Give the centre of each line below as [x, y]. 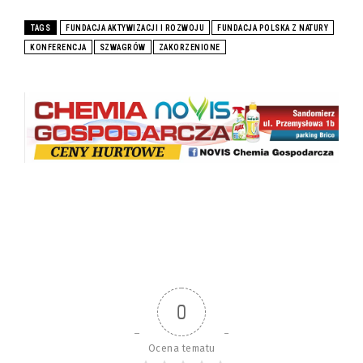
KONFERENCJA [58, 47]
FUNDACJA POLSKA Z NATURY [273, 28]
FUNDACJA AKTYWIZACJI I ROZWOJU [135, 28]
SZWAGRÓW [122, 47]
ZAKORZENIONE [189, 47]
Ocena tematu [181, 348]
